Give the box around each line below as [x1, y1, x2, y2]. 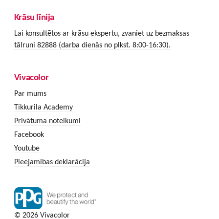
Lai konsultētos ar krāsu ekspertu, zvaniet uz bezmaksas [14, 28, 189, 38]
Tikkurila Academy [14, 102, 73, 112]
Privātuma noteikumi [14, 116, 81, 126]
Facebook [14, 130, 44, 139]
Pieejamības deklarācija [14, 157, 90, 167]
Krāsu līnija [14, 11, 55, 22]
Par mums [14, 88, 46, 98]
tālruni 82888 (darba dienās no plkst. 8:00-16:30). [14, 40, 171, 50]
